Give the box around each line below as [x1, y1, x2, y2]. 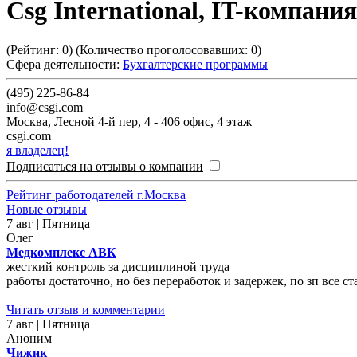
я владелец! [6, 143, 69, 157]
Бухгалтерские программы [123, 57, 268, 71]
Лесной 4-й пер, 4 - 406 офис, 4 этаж [54, 114, 252, 128]
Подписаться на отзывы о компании [6, 159, 203, 173]
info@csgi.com [6, 100, 83, 114]
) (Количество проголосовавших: [69, 42, 251, 57]
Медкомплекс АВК [6, 245, 116, 259]
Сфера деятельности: [6, 57, 120, 71]
